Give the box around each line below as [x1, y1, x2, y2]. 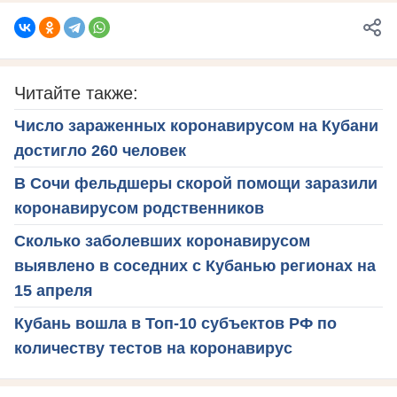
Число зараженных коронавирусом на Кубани [14, 116, 378, 135]
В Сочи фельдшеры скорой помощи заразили [14, 174, 378, 192]
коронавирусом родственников [14, 198, 264, 217]
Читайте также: [14, 82, 138, 103]
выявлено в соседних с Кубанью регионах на [14, 256, 376, 275]
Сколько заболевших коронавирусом [14, 231, 310, 250]
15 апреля [14, 281, 93, 300]
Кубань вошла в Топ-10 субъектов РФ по [14, 314, 337, 332]
